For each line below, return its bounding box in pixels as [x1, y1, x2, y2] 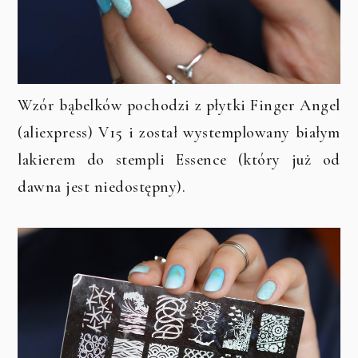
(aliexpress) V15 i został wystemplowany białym [18, 123, 340, 143]
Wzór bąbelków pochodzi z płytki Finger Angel [18, 96, 340, 116]
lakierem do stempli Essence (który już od [18, 150, 340, 170]
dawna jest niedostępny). [18, 177, 186, 197]
